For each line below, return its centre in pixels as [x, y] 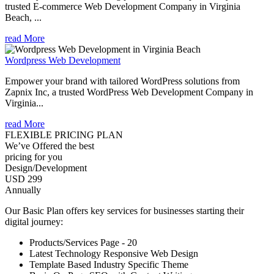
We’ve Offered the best [50, 146]
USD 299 [24, 179]
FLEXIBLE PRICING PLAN [64, 135]
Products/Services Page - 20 [83, 242]
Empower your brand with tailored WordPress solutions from [122, 81]
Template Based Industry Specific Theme [109, 264]
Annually [23, 190]
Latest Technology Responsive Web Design [114, 253]
